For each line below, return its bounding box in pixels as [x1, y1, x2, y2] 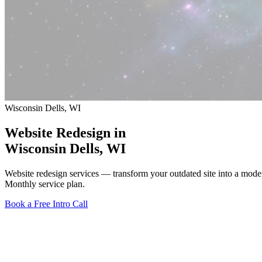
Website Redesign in [5, 125, 126, 140]
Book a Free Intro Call [5, 198, 88, 209]
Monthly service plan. [5, 178, 85, 189]
